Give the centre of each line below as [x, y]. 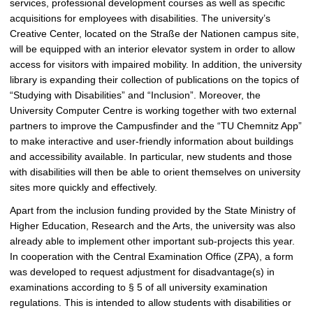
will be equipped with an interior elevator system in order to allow [152, 49]
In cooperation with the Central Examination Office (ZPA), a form [152, 257]
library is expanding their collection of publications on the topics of [154, 80]
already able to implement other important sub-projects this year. [152, 241]
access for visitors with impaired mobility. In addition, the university [156, 65]
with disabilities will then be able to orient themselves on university [155, 172]
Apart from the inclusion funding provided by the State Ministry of [153, 211]
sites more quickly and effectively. [85, 188]
